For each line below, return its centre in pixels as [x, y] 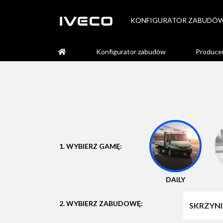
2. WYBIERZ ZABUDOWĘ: [101, 204]
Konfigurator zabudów [131, 51]
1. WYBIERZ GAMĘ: [91, 146]
